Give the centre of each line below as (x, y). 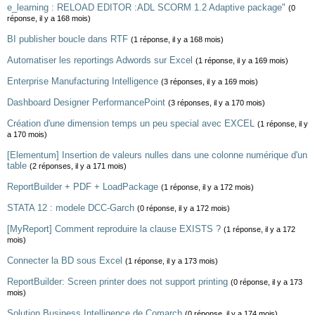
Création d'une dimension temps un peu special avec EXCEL (131, 123)
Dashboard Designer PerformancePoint (86, 102)
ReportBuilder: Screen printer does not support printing (117, 282)
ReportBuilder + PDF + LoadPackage (83, 187)
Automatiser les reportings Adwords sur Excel (100, 60)
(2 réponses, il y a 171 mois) (78, 166)
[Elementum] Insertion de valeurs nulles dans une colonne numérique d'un (157, 155)
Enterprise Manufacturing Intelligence (83, 81)
